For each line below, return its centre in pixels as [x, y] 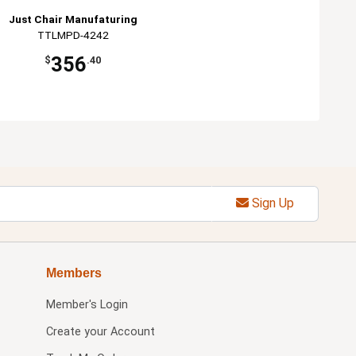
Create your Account [100, 331]
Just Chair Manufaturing [73, 19]
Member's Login [87, 304]
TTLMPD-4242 [73, 35]
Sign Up [271, 203]
